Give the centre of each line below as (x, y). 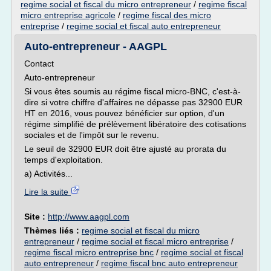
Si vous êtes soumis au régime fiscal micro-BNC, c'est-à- (132, 91)
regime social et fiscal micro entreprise (155, 241)
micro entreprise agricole (68, 15)
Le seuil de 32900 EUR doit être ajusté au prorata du (125, 149)
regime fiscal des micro (167, 15)
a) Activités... (48, 174)
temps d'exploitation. (64, 160)
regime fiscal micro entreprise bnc (89, 252)
